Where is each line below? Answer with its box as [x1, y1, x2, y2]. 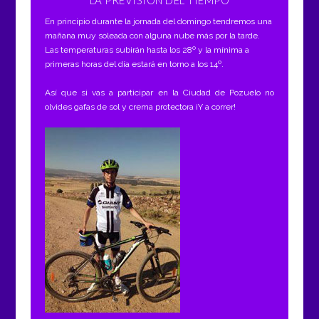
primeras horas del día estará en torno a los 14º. [44, 59, 224, 70]
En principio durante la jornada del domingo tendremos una [44, 16, 272, 27]
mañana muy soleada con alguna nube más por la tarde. [44, 31, 260, 41]
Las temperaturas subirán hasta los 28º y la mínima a [44, 45, 249, 56]
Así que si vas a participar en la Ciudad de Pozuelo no [44, 87, 275, 98]
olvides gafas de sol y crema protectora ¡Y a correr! [44, 101, 236, 112]
